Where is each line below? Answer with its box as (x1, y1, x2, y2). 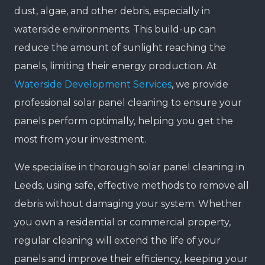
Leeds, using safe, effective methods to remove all (14, 180, 249, 192)
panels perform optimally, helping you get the (14, 115, 233, 127)
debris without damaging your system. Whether (14, 198, 242, 210)
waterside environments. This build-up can (14, 24, 216, 35)
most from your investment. (14, 134, 146, 146)
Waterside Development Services (14, 79, 172, 91)
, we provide (172, 79, 228, 91)
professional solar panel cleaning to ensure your (14, 97, 242, 109)
